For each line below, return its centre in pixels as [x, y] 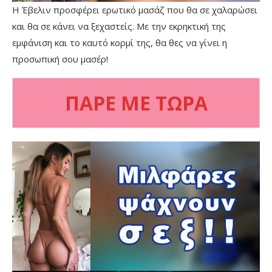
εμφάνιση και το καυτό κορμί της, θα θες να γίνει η [120, 42]
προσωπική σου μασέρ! [60, 59]
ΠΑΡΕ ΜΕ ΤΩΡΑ [136, 103]
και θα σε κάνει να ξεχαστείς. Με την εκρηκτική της [119, 26]
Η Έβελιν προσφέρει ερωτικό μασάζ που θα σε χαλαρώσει [135, 9]
